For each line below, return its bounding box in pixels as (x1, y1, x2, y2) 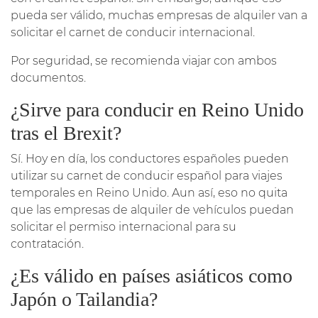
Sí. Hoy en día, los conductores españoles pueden (11, 151, 289, 165)
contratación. (11, 236, 84, 251)
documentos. (11, 70, 86, 84)
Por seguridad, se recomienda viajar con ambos (11, 53, 277, 67)
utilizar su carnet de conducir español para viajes (11, 168, 283, 182)
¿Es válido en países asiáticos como (11, 264, 292, 287)
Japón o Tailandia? (11, 287, 158, 310)
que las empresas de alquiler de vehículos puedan (11, 202, 294, 216)
